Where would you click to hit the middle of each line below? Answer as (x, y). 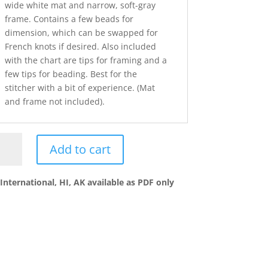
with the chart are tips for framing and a (86, 60)
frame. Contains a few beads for (69, 19)
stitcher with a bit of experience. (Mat (80, 88)
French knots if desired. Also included (80, 47)
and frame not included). (54, 102)
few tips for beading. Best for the (71, 74)
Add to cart (80, 149)
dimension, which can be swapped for (81, 33)
